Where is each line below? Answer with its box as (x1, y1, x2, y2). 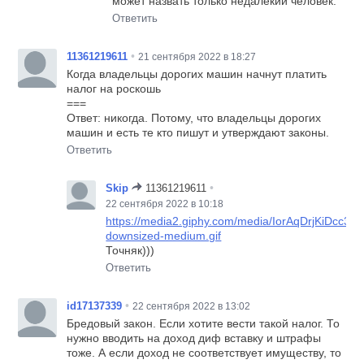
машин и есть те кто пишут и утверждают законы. (67, 125, 330, 139)
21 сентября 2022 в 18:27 (138, 50, 257, 63)
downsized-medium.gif (106, 228, 222, 242)
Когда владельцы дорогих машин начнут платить (67, 67, 327, 80)
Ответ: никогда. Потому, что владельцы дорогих (67, 110, 322, 124)
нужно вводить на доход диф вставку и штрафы (67, 331, 322, 344)
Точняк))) (106, 243, 155, 257)
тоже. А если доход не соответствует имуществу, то (67, 345, 342, 359)
